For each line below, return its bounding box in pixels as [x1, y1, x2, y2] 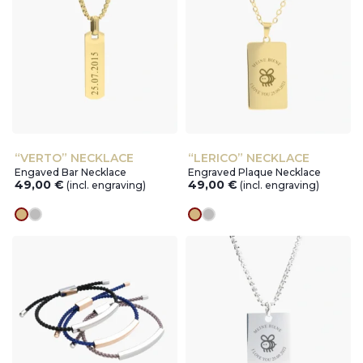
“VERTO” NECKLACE [15, 151, 135, 166]
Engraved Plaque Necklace [188, 166, 322, 179]
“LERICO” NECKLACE [188, 151, 310, 166]
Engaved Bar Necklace [15, 166, 127, 179]
